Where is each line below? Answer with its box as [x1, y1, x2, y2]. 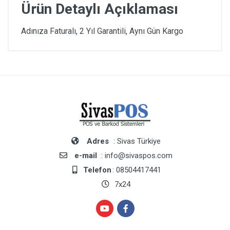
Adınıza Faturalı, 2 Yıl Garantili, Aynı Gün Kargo [21, 26, 183, 36]
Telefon [83, 165, 111, 175]
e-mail [74, 151, 97, 160]
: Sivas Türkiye [111, 137, 161, 146]
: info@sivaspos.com [99, 151, 172, 160]
